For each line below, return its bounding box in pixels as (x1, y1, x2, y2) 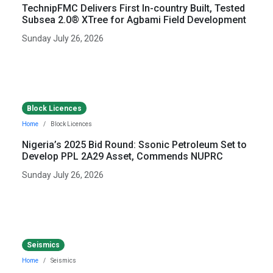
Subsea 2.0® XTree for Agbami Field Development (22, 13, 246, 26)
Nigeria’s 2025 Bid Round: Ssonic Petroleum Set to (22, 138, 247, 151)
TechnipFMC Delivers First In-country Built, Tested (22, 2, 245, 14)
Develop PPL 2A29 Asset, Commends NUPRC (22, 150, 223, 162)
